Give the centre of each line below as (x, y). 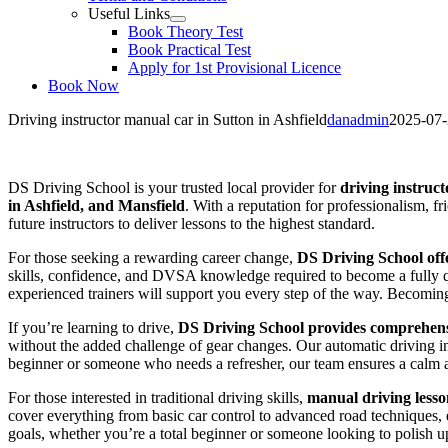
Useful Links (129, 13)
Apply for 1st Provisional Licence (234, 67)
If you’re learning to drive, (93, 327)
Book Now (83, 85)
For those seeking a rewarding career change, (152, 257)
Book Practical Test (189, 49)
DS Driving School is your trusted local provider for (174, 187)
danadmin (358, 119)
